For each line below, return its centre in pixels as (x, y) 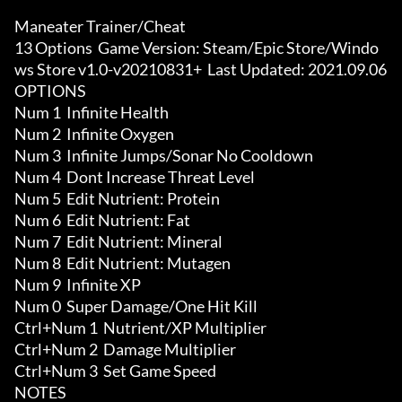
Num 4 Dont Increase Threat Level (135, 177)
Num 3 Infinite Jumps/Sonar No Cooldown (164, 156)
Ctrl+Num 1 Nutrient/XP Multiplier (140, 328)
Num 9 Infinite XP (78, 285)
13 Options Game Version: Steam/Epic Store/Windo (197, 48)
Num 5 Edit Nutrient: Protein (117, 199)
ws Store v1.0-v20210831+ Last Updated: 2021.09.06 (201, 70)
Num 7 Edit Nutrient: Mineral (118, 242)
